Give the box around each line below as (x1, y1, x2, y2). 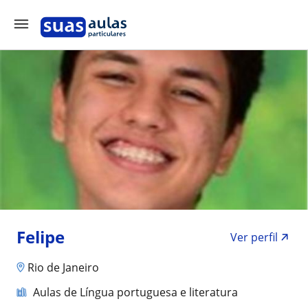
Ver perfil (230, 230, 278, 245)
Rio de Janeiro (27, 259, 99, 275)
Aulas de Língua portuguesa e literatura (33, 284, 238, 300)
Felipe (16, 225, 65, 248)
